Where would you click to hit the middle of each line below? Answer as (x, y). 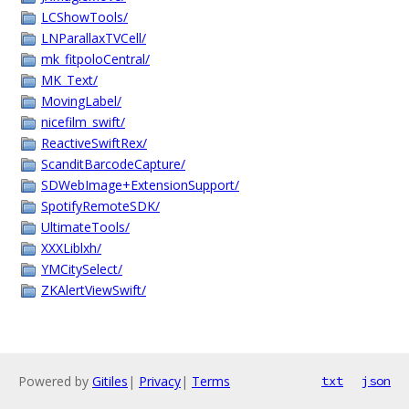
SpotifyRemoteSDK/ (100, 206)
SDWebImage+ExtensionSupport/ (140, 185)
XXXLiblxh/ (71, 248)
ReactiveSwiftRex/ (94, 143)
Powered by (55, 381)
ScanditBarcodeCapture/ (113, 164)
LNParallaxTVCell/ (94, 38)
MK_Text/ (69, 80)
